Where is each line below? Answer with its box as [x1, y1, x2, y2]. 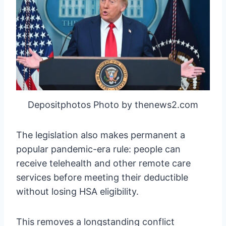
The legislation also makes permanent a [16, 129, 185, 140]
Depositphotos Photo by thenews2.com [28, 99, 198, 110]
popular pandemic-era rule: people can [16, 143, 181, 154]
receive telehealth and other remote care [16, 157, 191, 168]
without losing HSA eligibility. [16, 186, 139, 197]
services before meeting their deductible [16, 172, 188, 183]
